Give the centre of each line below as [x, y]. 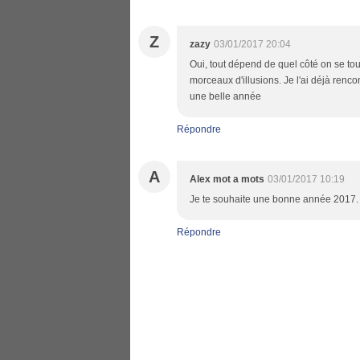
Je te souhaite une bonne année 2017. [274, 199]
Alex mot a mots [227, 179]
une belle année [225, 96]
